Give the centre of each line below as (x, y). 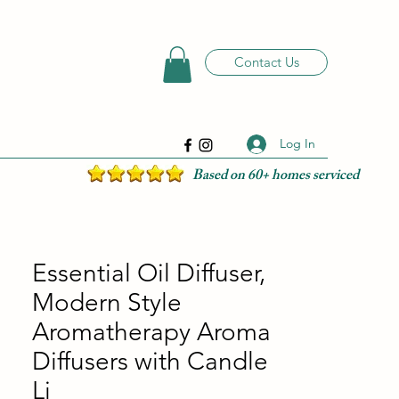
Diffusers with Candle (150, 361)
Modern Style (107, 302)
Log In (297, 144)
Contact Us (266, 62)
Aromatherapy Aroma (151, 331)
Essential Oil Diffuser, (149, 273)
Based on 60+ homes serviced (276, 176)
